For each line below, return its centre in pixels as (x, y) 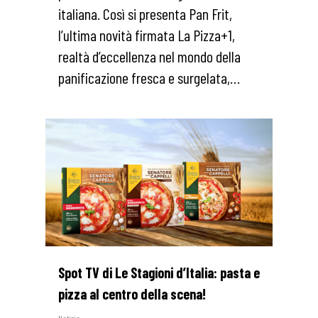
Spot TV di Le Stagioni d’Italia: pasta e (159, 272)
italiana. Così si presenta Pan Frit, (145, 13)
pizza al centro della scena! (132, 294)
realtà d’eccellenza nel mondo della (149, 56)
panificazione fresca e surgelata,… (149, 77)
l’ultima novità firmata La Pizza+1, (147, 34)
